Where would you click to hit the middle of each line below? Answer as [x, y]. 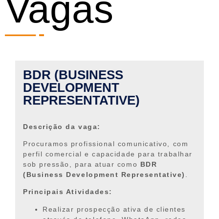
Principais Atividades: [68, 192]
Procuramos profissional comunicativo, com [106, 144]
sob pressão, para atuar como [82, 164]
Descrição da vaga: [62, 126]
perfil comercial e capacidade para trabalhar [108, 154]
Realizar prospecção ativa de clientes [114, 209]
